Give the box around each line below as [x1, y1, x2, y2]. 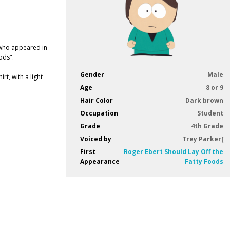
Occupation [80, 109, 118, 118]
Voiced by [80, 135, 111, 144]
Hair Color [80, 96, 113, 105]
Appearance [80, 157, 120, 166]
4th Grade [190, 122, 223, 131]
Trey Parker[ [182, 135, 223, 144]
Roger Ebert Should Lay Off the [123, 147, 223, 157]
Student [197, 109, 223, 118]
